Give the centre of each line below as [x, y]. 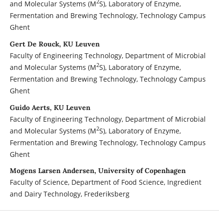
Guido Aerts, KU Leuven [50, 107]
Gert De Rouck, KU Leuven [55, 44]
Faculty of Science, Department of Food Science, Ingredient [105, 182]
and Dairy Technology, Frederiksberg [69, 194]
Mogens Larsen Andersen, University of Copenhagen [98, 171]
